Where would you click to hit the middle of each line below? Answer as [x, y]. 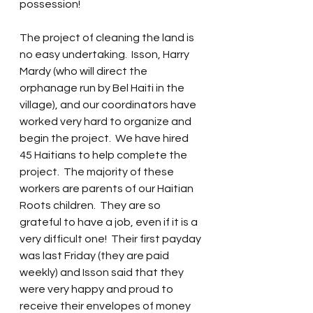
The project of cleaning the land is [108, 38]
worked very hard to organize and [107, 122]
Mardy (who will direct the [85, 71]
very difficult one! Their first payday [111, 239]
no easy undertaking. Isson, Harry [105, 54]
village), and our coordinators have [109, 105]
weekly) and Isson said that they [103, 272]
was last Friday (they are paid [95, 256]
